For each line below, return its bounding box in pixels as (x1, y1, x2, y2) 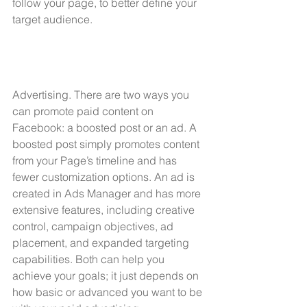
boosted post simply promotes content (12, 136, 202, 151)
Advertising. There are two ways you (12, 87, 192, 101)
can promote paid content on (12, 103, 156, 118)
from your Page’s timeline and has (12, 153, 180, 167)
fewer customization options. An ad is (12, 169, 197, 184)
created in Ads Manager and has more (12, 186, 204, 200)
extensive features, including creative (12, 202, 197, 217)
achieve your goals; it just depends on (12, 268, 201, 282)
